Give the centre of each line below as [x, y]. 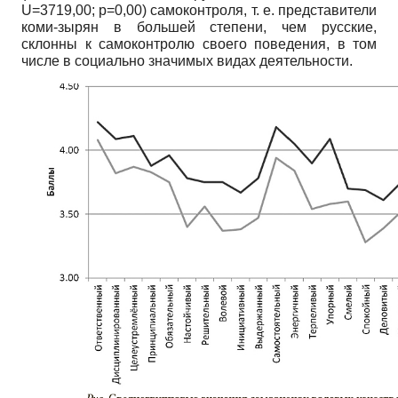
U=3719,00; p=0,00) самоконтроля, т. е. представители [199, 11]
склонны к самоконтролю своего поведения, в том [199, 44]
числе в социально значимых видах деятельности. [187, 61]
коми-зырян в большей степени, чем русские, [199, 28]
